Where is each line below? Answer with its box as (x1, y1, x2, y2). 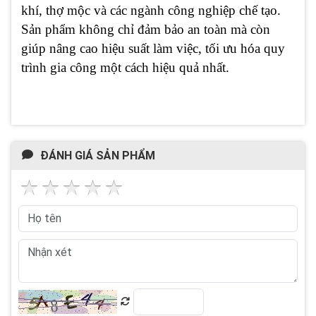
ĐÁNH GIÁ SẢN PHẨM (40, 148, 155, 162)
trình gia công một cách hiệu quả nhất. (21, 59, 229, 75)
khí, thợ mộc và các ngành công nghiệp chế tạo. (21, 2, 281, 18)
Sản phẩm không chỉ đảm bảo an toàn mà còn (21, 21, 270, 37)
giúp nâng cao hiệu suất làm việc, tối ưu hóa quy (21, 40, 285, 56)
